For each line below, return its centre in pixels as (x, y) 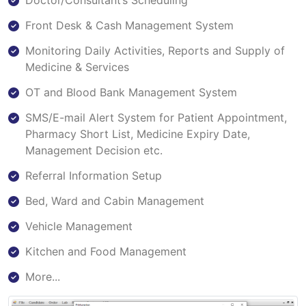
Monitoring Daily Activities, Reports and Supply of (155, 51)
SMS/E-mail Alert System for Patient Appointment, (156, 117)
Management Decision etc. (94, 150)
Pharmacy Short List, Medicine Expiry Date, (138, 134)
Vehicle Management (79, 226)
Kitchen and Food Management (106, 251)
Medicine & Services (77, 67)
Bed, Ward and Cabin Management (115, 201)
